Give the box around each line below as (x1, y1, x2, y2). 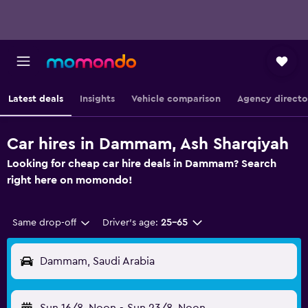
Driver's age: (102, 218, 158, 228)
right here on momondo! (7, 175, 133, 186)
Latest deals (8, 94, 63, 104)
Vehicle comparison (131, 94, 221, 104)
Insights (80, 94, 115, 104)
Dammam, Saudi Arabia (40, 256, 155, 267)
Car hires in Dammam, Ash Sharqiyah (7, 136, 289, 153)
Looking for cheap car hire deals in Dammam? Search (7, 158, 276, 169)
